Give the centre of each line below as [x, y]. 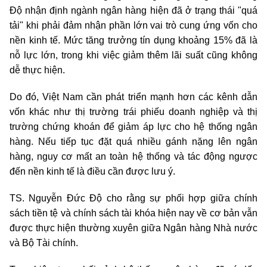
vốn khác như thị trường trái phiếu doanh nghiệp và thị [133, 112]
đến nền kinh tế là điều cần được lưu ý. [92, 172]
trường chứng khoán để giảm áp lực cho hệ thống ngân [133, 127]
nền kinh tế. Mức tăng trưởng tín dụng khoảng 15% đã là [133, 41]
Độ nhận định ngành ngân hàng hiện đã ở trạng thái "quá [133, 11]
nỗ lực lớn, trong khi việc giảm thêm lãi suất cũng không [133, 55]
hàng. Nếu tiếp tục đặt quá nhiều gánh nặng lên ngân [133, 142]
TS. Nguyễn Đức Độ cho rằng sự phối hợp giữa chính [133, 198]
